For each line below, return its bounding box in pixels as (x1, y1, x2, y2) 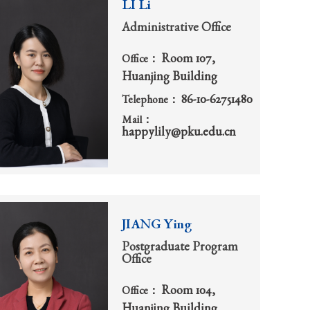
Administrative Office (122, 21, 231, 35)
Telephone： (122, 95, 181, 107)
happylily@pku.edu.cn (122, 127, 236, 140)
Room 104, (161, 284, 215, 298)
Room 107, (161, 53, 215, 66)
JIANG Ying (122, 218, 192, 232)
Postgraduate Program (122, 241, 238, 254)
